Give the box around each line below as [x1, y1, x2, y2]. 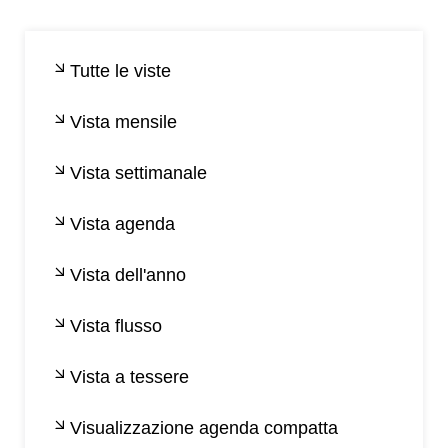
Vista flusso [70, 316, 162, 337]
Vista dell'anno [70, 265, 186, 286]
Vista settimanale [70, 163, 207, 184]
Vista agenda [70, 214, 175, 235]
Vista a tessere [70, 367, 189, 388]
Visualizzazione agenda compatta [70, 418, 338, 439]
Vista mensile [70, 112, 177, 133]
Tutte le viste [70, 61, 171, 82]
